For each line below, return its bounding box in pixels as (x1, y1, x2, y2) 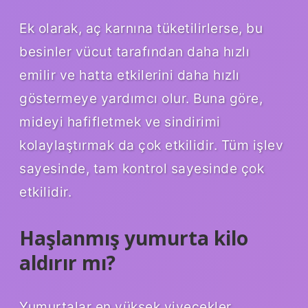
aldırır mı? (19, 249, 115, 276)
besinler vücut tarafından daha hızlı (19, 43, 250, 60)
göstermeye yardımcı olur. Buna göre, (19, 89, 263, 107)
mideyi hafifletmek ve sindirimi (19, 113, 221, 130)
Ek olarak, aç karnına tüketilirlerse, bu (19, 19, 263, 36)
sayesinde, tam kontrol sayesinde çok (19, 159, 264, 177)
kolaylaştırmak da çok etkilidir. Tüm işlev (19, 136, 283, 153)
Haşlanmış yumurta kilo (19, 224, 248, 251)
